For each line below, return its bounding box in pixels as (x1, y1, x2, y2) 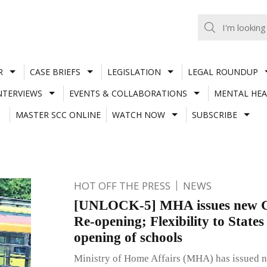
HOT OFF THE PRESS (73, 178, 170, 193)
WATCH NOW (111, 108, 165, 120)
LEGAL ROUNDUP (187, 66, 258, 77)
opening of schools (73, 229, 182, 245)
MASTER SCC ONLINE (15, 108, 101, 120)
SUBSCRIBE (191, 108, 237, 120)
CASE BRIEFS (29, 66, 80, 77)
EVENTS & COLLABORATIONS (69, 87, 187, 99)
